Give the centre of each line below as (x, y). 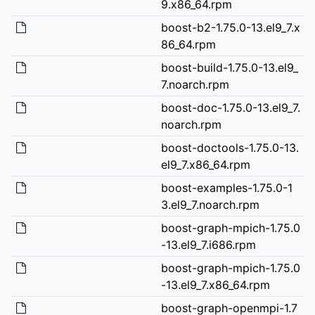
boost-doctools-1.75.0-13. (230, 147)
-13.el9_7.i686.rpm (208, 244)
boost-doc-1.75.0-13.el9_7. (230, 107)
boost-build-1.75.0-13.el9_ (229, 67)
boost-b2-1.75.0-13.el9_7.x (230, 27)
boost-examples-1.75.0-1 (226, 187)
